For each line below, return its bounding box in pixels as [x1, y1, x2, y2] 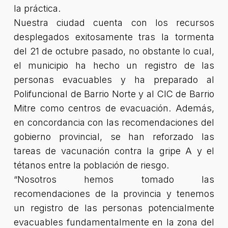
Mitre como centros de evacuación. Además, [13, 103, 215, 113]
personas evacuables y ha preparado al [13, 74, 215, 85]
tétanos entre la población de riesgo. [13, 160, 169, 170]
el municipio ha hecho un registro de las [13, 60, 215, 71]
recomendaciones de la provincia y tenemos [13, 188, 215, 199]
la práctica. [13, 3, 61, 14]
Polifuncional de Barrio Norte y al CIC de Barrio [13, 89, 215, 99]
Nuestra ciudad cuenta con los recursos [13, 17, 215, 28]
